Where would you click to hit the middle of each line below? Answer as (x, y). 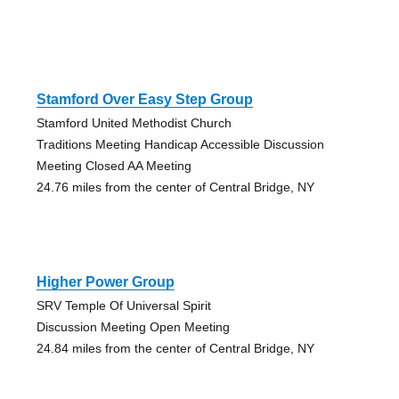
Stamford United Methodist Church (134, 123)
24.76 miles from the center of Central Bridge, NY (175, 187)
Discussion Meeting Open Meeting (133, 327)
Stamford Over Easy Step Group (144, 100)
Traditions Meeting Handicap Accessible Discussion (180, 145)
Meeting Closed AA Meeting (114, 166)
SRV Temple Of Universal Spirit (123, 306)
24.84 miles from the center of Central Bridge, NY (175, 349)
